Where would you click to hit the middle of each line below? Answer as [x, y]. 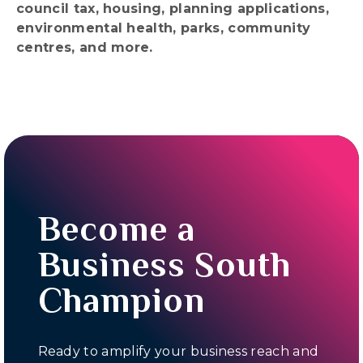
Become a [116, 229]
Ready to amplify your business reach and [178, 352]
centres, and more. [85, 48]
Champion [121, 300]
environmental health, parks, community [164, 28]
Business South [164, 265]
